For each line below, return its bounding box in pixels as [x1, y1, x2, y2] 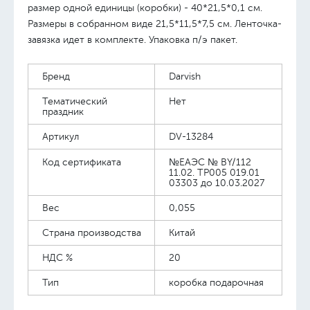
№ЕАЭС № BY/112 [169, 157, 251, 167]
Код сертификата [42, 157, 121, 167]
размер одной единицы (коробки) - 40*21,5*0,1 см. [28, 3, 262, 13]
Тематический [42, 96, 107, 107]
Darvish [169, 71, 201, 82]
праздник [42, 107, 84, 117]
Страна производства [42, 228, 141, 238]
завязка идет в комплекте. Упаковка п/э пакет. [28, 35, 237, 45]
